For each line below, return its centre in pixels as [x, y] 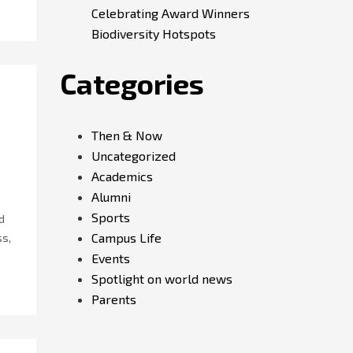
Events [111, 258]
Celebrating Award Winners [171, 13]
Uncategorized [134, 156]
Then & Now [127, 135]
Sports [111, 217]
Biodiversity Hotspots [154, 33]
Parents [114, 299]
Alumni [111, 197]
